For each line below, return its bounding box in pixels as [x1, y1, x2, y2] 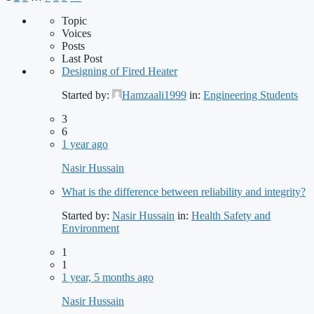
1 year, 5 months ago [62, 271, 153, 284]
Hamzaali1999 [122, 89, 186, 102]
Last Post [62, 53, 102, 65]
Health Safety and [191, 210, 271, 222]
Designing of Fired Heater [62, 65, 177, 78]
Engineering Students [203, 89, 298, 102]
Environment [62, 222, 119, 235]
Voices [62, 27, 91, 40]
